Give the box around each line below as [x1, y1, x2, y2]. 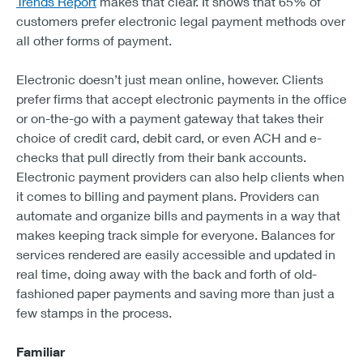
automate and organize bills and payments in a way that [16, 207, 340, 223]
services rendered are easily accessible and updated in [16, 246, 335, 262]
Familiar [16, 343, 65, 360]
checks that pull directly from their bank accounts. [16, 148, 306, 164]
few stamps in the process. [16, 304, 172, 320]
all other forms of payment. [16, 32, 172, 48]
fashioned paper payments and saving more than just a [16, 284, 335, 301]
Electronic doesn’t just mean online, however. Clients [16, 70, 323, 87]
